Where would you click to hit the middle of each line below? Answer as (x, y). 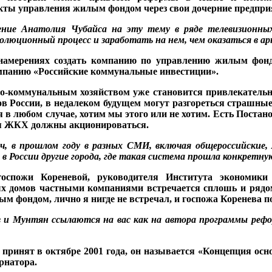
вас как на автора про (166, 219)
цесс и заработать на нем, (131, 40)
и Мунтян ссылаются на (60, 219)
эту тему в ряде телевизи (187, 29)
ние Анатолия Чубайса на (64, 29)
